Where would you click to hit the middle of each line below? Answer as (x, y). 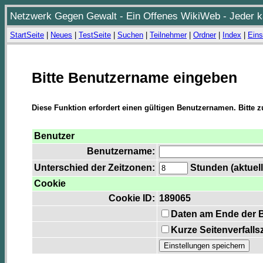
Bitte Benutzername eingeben (134, 77)
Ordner (205, 35)
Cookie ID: (132, 198)
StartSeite (27, 35)
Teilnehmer (168, 35)
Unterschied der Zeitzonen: (95, 168)
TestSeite (95, 35)
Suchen (130, 35)
